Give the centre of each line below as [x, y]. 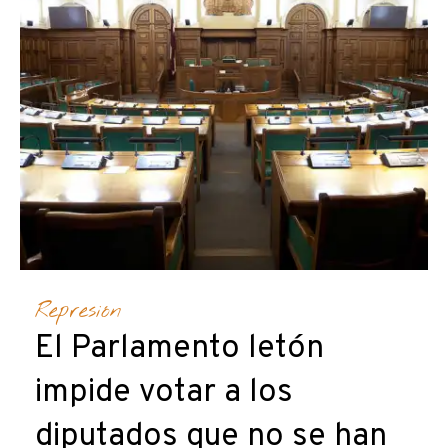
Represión [78, 310]
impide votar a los [164, 392]
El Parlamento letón [179, 348]
